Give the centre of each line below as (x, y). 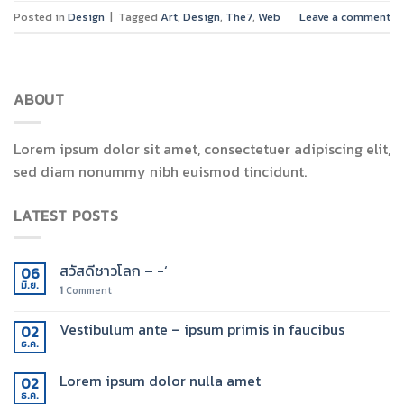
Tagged (139, 16)
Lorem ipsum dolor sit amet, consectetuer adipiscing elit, (202, 148)
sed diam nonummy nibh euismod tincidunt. (160, 171)
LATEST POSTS (66, 215)
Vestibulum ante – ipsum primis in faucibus (202, 330)
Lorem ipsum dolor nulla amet (160, 381)
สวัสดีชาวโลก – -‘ (114, 271)
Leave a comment (345, 16)
